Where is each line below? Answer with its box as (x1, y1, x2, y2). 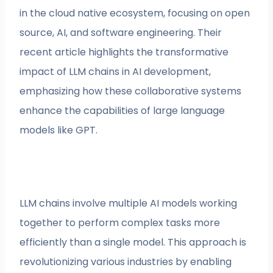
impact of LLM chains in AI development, (19, 64, 211, 79)
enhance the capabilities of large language (19, 103, 225, 118)
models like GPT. (19, 122, 98, 137)
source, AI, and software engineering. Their (19, 25, 222, 40)
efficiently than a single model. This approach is (19, 235, 247, 249)
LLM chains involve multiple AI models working (19, 196, 238, 210)
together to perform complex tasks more (19, 215, 221, 230)
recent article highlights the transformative (19, 44, 229, 59)
